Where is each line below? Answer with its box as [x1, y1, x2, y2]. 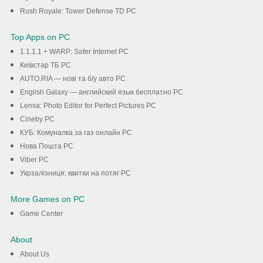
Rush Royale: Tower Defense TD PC [19, 7, 136, 16]
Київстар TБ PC [19, 61, 71, 70]
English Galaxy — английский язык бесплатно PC [19, 88, 183, 97]
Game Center [19, 210, 63, 218]
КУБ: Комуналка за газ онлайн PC [19, 129, 132, 137]
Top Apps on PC [10, 32, 70, 42]
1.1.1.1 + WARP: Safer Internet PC [19, 48, 129, 56]
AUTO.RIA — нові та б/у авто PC [19, 75, 126, 83]
